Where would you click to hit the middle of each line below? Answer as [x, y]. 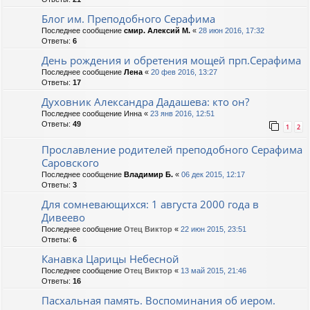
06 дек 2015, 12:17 [213, 175]
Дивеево [63, 218]
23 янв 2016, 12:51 [182, 114]
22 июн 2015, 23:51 [213, 229]
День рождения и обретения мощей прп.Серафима [171, 61]
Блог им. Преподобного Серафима [128, 19]
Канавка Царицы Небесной [110, 259]
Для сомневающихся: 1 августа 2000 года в [150, 204]
